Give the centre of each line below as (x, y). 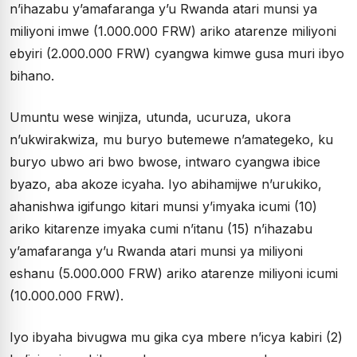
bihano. (32, 76)
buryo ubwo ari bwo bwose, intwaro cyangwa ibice (165, 162)
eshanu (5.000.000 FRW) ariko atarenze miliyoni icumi (174, 273)
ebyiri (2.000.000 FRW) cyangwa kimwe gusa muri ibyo (177, 53)
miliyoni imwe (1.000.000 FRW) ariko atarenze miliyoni (173, 31)
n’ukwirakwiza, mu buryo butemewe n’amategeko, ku (171, 139)
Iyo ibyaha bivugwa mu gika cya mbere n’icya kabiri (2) (176, 337)
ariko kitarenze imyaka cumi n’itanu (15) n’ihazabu (161, 229)
